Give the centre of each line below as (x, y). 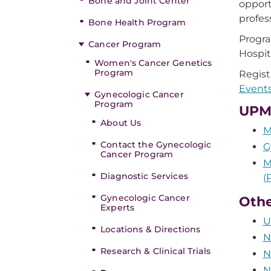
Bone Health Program (137, 22)
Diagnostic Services (144, 176)
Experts (118, 207)
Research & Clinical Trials (155, 251)
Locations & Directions (151, 229)
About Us (121, 123)
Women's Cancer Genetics (153, 63)
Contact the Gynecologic (156, 145)
